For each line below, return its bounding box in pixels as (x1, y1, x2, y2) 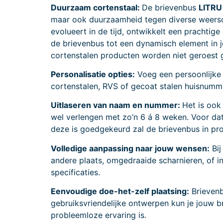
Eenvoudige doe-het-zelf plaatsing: (51, 186, 189, 197)
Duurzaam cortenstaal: (51, 2, 142, 12)
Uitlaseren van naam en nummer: (51, 100, 182, 111)
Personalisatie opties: (51, 69, 135, 79)
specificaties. (51, 167, 100, 177)
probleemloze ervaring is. (51, 210, 146, 221)
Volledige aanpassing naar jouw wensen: (51, 143, 210, 153)
